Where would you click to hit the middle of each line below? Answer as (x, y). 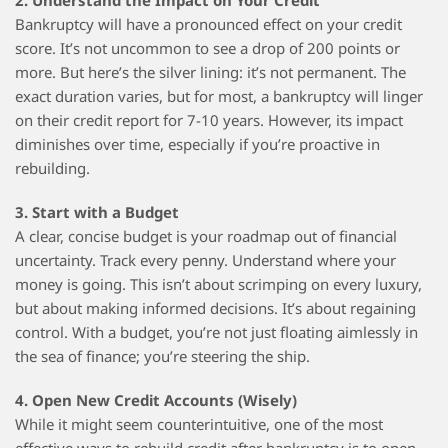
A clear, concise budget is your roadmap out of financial (206, 236)
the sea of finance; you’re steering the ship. (162, 356)
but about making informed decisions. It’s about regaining (215, 308)
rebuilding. (52, 168)
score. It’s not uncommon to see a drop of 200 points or (207, 48)
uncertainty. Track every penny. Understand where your (205, 260)
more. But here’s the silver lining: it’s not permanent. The (210, 72)
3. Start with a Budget (97, 212)
